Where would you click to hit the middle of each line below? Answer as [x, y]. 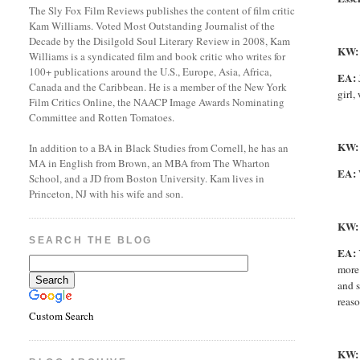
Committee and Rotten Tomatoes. [102, 117]
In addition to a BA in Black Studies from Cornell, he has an [159, 148]
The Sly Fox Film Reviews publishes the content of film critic [162, 10]
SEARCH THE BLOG [91, 240]
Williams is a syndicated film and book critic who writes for [157, 56]
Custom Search [62, 316]
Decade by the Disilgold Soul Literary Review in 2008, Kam [160, 41]
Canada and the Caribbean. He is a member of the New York [158, 87]
